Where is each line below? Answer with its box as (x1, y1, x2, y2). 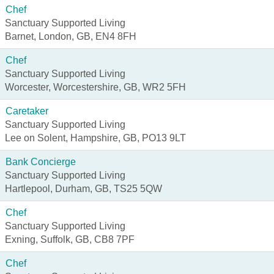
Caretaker (6, 106, 48, 116)
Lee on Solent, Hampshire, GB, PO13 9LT (5, 133, 186, 143)
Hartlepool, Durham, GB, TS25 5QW (5, 183, 162, 194)
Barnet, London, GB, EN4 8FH (5, 31, 136, 42)
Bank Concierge (6, 157, 76, 167)
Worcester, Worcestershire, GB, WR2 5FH (5, 82, 186, 92)
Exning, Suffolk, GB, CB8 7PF (5, 234, 135, 245)
